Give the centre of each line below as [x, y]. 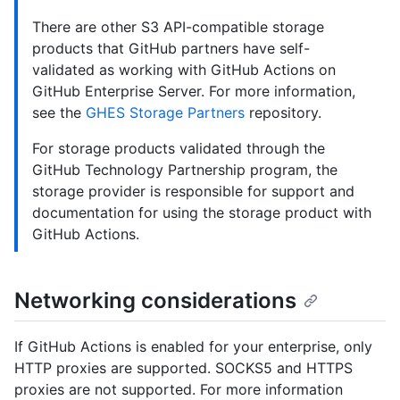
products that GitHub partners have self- [171, 48]
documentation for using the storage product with [202, 212]
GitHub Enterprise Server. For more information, [194, 91]
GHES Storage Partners [165, 112]
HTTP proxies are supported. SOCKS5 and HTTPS [183, 367]
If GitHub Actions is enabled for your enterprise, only [193, 346]
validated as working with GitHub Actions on [184, 69]
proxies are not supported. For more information [179, 389]
